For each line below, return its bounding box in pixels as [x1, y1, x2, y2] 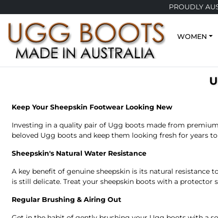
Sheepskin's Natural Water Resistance [12, 149, 146, 158]
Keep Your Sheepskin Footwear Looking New [12, 103, 172, 111]
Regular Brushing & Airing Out [12, 195, 121, 204]
